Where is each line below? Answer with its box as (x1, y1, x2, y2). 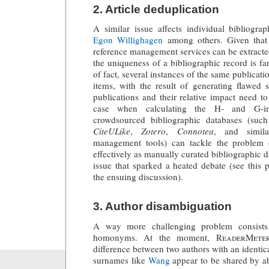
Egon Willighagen (93, 34, 163, 46)
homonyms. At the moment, (93, 231, 216, 243)
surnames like (93, 253, 148, 266)
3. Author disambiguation (93, 200, 232, 213)
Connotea (177, 125, 214, 138)
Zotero (141, 125, 166, 138)
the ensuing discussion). (93, 171, 183, 183)
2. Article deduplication (93, 2, 219, 16)
